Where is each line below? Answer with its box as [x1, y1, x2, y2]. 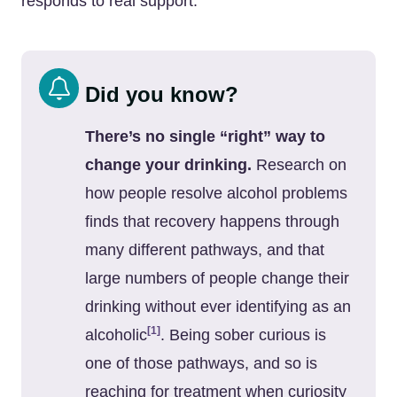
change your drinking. [85, 156, 252, 174]
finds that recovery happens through [85, 213, 339, 230]
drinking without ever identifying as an [85, 298, 351, 315]
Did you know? [85, 82, 238, 106]
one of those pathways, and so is [85, 354, 317, 372]
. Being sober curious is [160, 326, 326, 344]
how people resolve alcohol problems [85, 184, 347, 202]
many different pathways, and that [85, 241, 324, 259]
